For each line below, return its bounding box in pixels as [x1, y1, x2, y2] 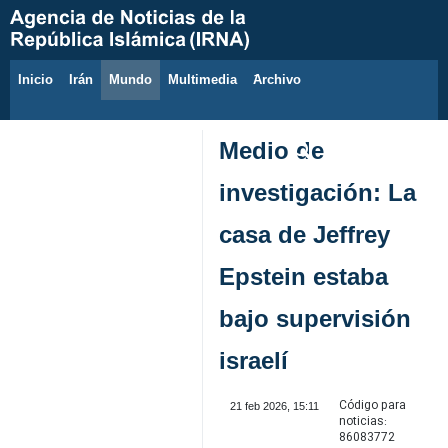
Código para [338, 396, 406, 415]
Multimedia [168, 72, 237, 87]
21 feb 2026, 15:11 [229, 400, 319, 412]
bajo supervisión [219, 305, 411, 332]
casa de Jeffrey [219, 221, 390, 248]
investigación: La [219, 179, 416, 206]
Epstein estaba [219, 263, 388, 290]
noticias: [338, 412, 387, 431]
